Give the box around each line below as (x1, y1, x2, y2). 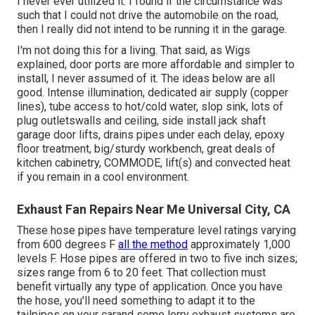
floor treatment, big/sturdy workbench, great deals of (17, 142, 276, 156)
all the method (118, 238, 188, 252)
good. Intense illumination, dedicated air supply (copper (17, 86, 288, 100)
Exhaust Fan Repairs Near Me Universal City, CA (17, 202, 290, 217)
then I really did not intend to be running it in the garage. (17, 22, 287, 37)
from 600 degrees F (17, 238, 118, 252)
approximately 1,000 (188, 238, 290, 252)
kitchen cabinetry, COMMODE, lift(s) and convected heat (17, 156, 290, 170)
